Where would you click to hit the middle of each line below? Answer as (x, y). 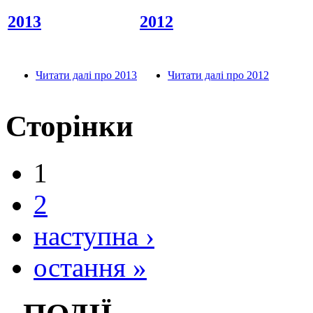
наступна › (94, 235)
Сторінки (70, 126)
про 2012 (246, 75)
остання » (90, 267)
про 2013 (114, 75)
